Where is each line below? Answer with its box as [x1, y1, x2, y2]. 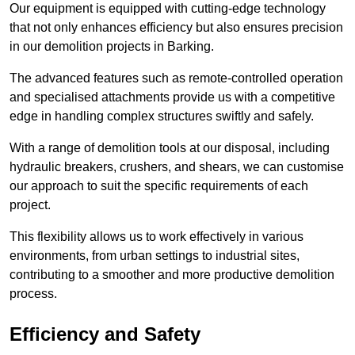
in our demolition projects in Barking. [10, 40, 214, 54]
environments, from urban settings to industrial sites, [10, 249, 300, 263]
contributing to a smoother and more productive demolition [10, 268, 334, 282]
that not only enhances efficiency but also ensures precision [10, 21, 343, 35]
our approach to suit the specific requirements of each [10, 179, 308, 193]
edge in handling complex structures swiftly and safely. [10, 109, 314, 124]
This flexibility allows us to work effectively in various [10, 230, 303, 244]
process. [10, 287, 57, 301]
